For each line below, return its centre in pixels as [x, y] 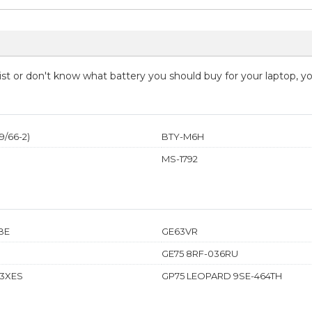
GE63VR [180, 231]
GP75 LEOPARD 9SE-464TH [222, 275]
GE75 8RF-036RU [200, 253]
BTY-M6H [183, 136]
